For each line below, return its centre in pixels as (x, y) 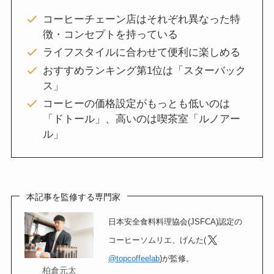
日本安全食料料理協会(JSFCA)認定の (176, 222)
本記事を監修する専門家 (74, 197)
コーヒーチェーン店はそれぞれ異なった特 (141, 20)
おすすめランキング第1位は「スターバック (144, 70)
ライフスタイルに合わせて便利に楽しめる (141, 53)
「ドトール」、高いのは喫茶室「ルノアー (141, 119)
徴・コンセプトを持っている (110, 35)
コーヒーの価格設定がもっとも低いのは (136, 103)
